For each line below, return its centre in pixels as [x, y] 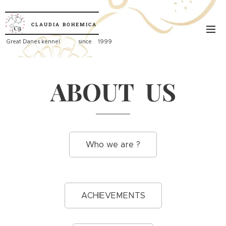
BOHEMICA [80, 24]
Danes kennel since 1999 [67, 41]
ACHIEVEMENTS [113, 195]
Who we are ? [113, 145]
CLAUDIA [46, 24]
